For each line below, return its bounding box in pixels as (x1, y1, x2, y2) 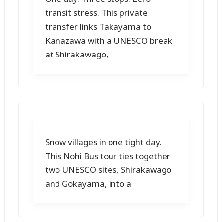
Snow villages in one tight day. (45, 136, 162, 148)
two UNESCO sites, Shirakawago (45, 164, 172, 175)
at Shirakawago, (45, 49, 109, 60)
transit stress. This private (45, 7, 148, 19)
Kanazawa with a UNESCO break (45, 35, 173, 47)
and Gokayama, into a (45, 177, 132, 189)
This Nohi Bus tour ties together (45, 150, 171, 162)
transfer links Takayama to (45, 21, 152, 33)
